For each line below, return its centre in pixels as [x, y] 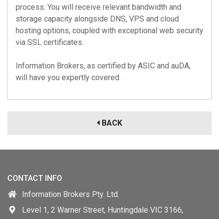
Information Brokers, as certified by [77, 66]
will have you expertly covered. [68, 77]
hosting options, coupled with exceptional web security [109, 31]
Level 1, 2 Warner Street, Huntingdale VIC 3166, [103, 210]
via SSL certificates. [50, 42]
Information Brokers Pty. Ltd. [71, 194]
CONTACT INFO [35, 178]
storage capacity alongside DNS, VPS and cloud [97, 19]
